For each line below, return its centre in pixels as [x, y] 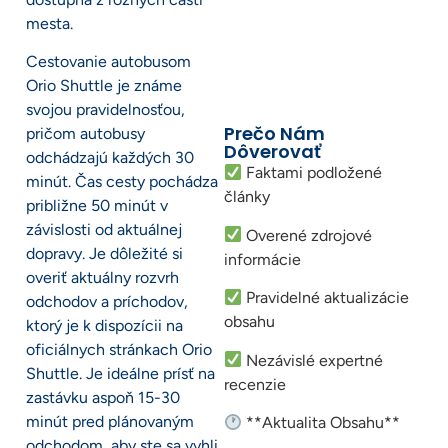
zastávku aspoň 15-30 [103, 398]
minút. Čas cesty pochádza [122, 182]
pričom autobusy [85, 134]
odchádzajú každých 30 [110, 158]
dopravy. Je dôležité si [104, 254]
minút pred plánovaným [110, 422]
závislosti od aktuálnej [104, 230]
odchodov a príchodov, [107, 302]
